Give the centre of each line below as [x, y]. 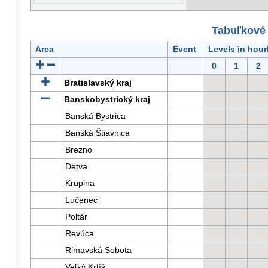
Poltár [76, 217]
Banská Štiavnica [98, 133]
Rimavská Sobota [98, 250]
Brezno [79, 150]
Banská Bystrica [95, 116]
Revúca [80, 233]
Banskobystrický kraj [107, 99]
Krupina [80, 183]
